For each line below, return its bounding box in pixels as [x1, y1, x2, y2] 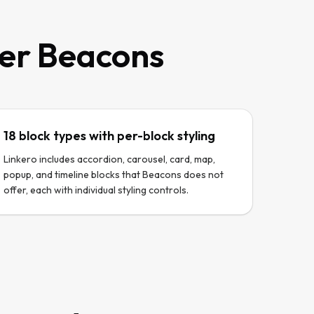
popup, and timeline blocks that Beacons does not [4, 168, 224, 181]
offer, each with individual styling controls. [4, 184, 189, 196]
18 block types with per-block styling [4, 128, 216, 144]
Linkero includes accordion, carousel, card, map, [4, 153, 216, 165]
